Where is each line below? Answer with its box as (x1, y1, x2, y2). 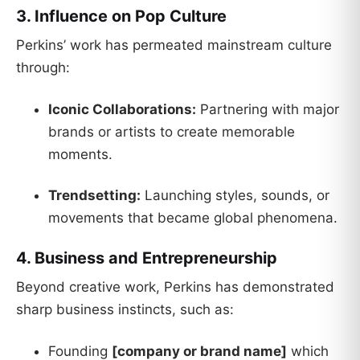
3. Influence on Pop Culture (16, 6, 227, 26)
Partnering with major (196, 100, 339, 117)
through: (16, 59, 70, 76)
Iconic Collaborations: (48, 100, 196, 117)
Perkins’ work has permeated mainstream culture (16, 36, 332, 53)
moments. (48, 145, 112, 162)
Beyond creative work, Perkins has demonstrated (16, 279, 334, 296)
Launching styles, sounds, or (141, 187, 329, 204)
